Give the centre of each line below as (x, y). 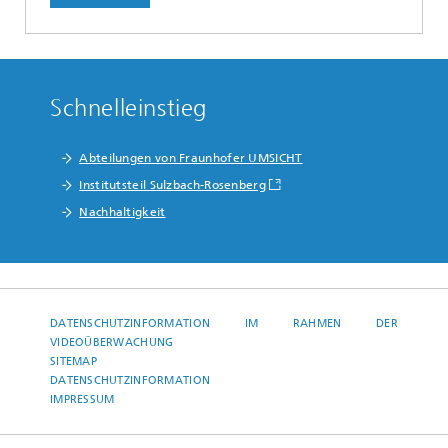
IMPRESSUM (82, 400)
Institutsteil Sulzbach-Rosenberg (172, 185)
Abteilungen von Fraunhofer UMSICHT (191, 158)
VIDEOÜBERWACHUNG (112, 343)
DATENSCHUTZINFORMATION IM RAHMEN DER (224, 324)
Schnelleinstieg (128, 108)
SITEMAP (73, 362)
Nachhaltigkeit (122, 212)
